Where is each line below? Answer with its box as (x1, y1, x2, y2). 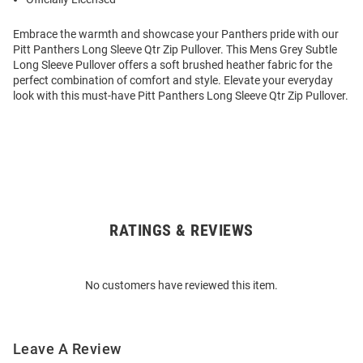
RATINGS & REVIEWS (109, 220, 254, 241)
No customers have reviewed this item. (85, 279, 278, 293)
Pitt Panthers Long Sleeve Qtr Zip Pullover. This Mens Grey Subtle (13, 43, 337, 57)
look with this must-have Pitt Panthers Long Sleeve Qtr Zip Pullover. (13, 89, 348, 103)
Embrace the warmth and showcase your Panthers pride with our (13, 28, 339, 41)
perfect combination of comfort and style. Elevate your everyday (13, 74, 333, 88)
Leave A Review (13, 340, 122, 358)
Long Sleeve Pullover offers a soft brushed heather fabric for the (13, 58, 332, 72)
